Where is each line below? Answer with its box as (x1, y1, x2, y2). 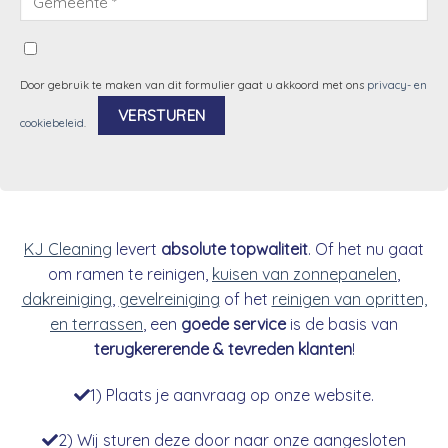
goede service (177, 313, 286, 334)
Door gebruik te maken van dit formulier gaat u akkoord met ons (20, 77, 367, 92)
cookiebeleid (20, 115, 84, 130)
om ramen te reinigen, (48, 263, 212, 284)
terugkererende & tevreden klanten (93, 338, 352, 359)
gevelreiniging (118, 288, 220, 309)
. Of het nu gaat (308, 238, 424, 259)
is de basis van (286, 313, 398, 334)
